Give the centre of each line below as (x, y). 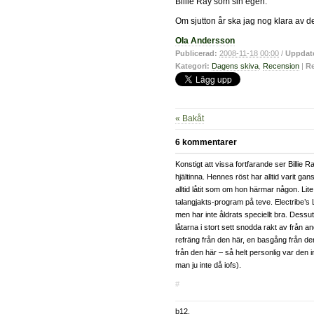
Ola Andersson (205, 41)
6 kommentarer (206, 142)
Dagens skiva (235, 66)
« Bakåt (190, 119)
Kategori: (192, 66)
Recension (281, 66)
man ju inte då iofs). (208, 265)
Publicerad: (196, 54)
